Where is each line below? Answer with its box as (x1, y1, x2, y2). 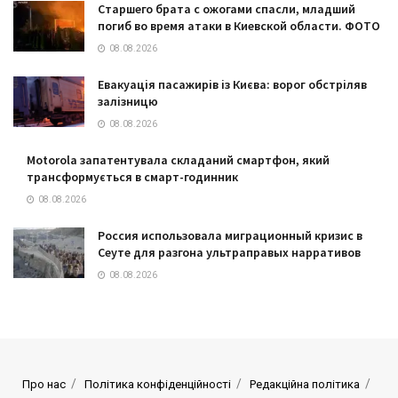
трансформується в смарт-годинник (27, 168, 238, 185)
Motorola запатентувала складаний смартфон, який (27, 151, 330, 168)
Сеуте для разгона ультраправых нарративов (98, 243, 361, 260)
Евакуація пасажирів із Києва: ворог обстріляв (98, 76, 367, 92)
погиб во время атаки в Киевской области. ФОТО (98, 17, 380, 34)
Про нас (22, 377, 66, 391)
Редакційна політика (250, 377, 360, 391)
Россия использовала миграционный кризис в (98, 227, 362, 243)
